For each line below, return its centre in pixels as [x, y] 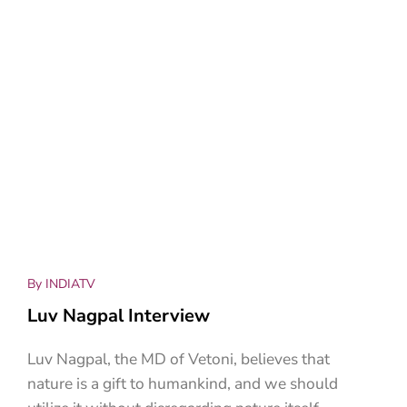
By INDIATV [61, 283]
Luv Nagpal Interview [118, 315]
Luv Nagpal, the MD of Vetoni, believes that [178, 358]
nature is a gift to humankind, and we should [182, 383]
